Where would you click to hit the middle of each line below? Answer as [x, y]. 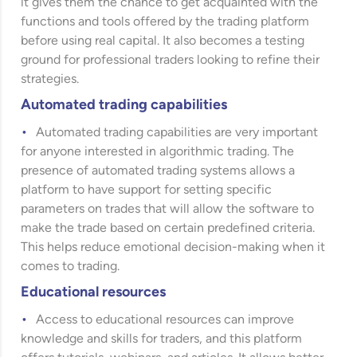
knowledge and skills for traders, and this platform [162, 339]
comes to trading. [71, 267]
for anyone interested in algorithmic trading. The [158, 152]
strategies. [50, 79]
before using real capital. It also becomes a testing [163, 41]
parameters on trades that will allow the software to [168, 209]
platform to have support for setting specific [147, 190]
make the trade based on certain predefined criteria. [168, 228]
